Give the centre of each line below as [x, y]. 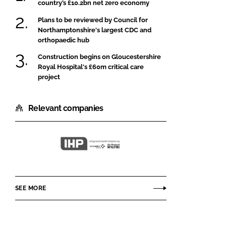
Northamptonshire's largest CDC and [95, 30]
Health [104, 164]
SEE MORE [31, 188]
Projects [106, 177]
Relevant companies [66, 108]
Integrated [111, 152]
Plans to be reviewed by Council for [93, 20]
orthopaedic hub [64, 40]
